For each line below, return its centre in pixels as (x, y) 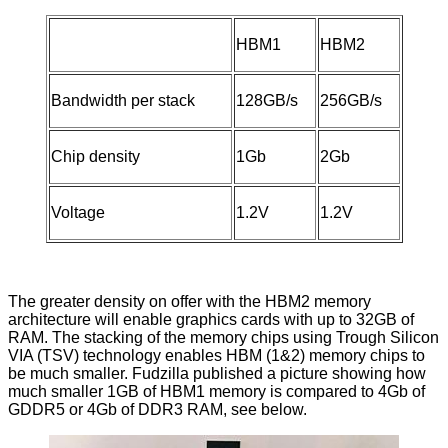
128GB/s (266, 101)
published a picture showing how (307, 374)
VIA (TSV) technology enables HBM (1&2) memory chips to (216, 356)
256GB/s (350, 101)
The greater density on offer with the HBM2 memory (189, 302)
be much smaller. (70, 374)
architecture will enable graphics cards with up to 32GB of (211, 320)
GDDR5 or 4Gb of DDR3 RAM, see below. (157, 410)
